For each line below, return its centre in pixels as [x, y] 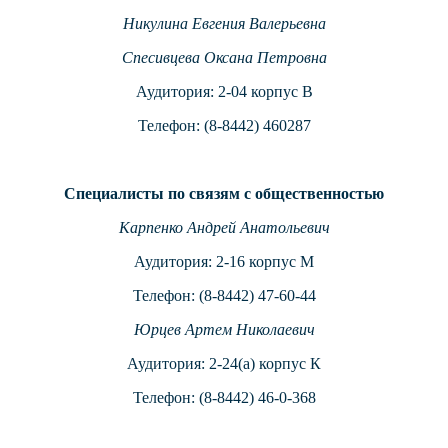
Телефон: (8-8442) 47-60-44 [224, 296]
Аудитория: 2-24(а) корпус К [224, 364]
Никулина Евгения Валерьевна [224, 24]
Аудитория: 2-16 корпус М [224, 262]
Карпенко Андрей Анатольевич [224, 228]
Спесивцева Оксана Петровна [224, 58]
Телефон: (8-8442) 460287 [224, 126]
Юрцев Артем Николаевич [224, 330]
